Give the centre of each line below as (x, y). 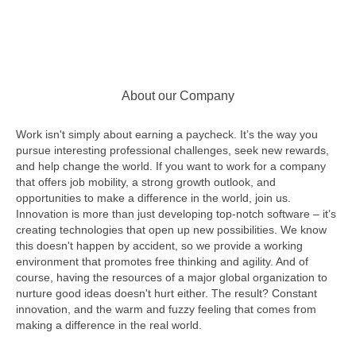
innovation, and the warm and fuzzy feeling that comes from (166, 309)
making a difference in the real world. (109, 325)
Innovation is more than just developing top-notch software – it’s (176, 214)
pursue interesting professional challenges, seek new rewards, (172, 150)
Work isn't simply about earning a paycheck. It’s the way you (167, 134)
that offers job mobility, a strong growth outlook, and (146, 182)
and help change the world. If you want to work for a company (171, 166)
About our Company (178, 96)
